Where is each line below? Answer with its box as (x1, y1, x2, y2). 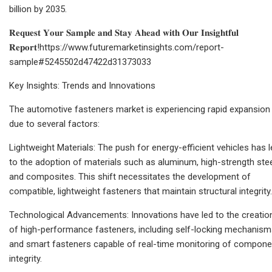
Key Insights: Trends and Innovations (9, 80, 155, 91)
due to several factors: (9, 118, 100, 129)
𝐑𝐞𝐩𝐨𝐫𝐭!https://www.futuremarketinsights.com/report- (9, 41, 224, 53)
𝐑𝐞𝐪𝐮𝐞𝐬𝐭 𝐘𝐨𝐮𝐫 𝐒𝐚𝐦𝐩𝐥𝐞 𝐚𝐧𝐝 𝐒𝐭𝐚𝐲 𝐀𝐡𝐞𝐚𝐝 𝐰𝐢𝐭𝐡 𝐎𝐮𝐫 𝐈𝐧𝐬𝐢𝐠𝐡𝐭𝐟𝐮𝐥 (9, 27, 239, 38)
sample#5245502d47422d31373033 (9, 56, 151, 67)
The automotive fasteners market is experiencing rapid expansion (9, 103, 270, 115)
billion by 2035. (9, 3, 67, 15)
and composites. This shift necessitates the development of (9, 171, 251, 182)
